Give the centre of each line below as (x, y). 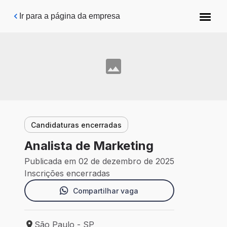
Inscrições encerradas (67, 174)
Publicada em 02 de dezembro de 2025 (99, 161)
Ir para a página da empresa (70, 16)
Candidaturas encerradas (76, 125)
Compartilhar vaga (105, 191)
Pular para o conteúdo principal (72, 12)
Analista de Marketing (89, 146)
